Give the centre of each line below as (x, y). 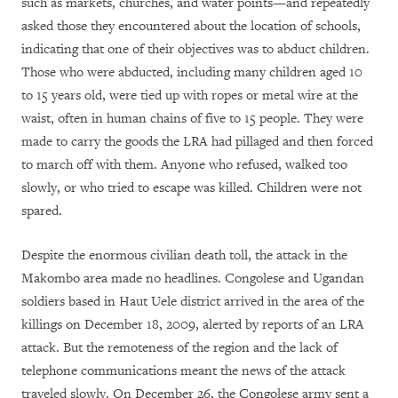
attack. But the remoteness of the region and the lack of (179, 347)
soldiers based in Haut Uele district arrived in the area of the (193, 301)
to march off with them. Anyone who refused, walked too (184, 164)
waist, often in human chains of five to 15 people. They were (192, 118)
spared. (42, 211)
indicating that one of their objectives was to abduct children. (195, 49)
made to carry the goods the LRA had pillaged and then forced (197, 141)
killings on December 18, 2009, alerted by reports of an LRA (193, 324)
